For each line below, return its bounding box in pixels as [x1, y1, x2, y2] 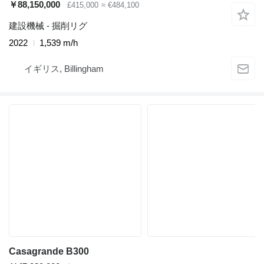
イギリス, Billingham [24, 63, 104, 74]
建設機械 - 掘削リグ [9, 21, 87, 31]
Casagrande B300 [9, 246, 89, 256]
